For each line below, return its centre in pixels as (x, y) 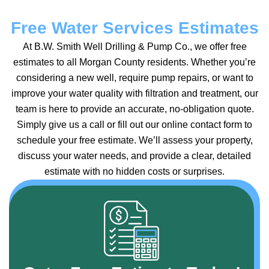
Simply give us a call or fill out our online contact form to (134, 124)
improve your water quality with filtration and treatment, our (134, 93)
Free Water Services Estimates (134, 28)
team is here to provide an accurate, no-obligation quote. (134, 109)
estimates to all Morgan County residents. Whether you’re (134, 62)
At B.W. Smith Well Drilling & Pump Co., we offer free (134, 46)
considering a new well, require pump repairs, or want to (134, 77)
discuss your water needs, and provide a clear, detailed (134, 156)
